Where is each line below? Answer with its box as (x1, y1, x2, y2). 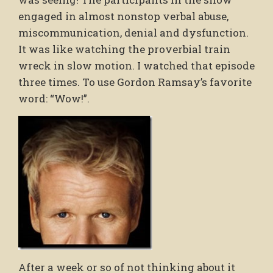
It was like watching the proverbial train (18, 41, 230, 56)
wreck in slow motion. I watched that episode (18, 58, 255, 73)
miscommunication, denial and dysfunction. (18, 25, 249, 40)
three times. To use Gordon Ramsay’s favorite (18, 74, 252, 89)
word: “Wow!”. (18, 91, 90, 105)
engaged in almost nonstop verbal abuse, (18, 9, 229, 23)
